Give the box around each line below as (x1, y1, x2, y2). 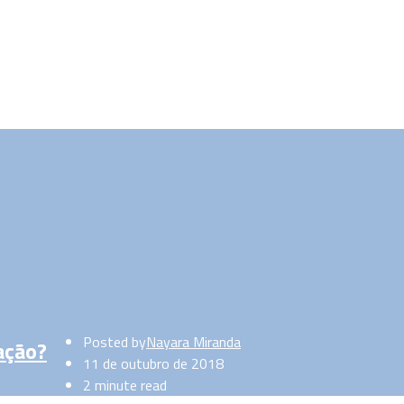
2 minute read (83, 373, 167, 396)
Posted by (83, 330, 146, 353)
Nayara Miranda (146, 330, 241, 353)
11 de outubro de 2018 (83, 352, 224, 374)
